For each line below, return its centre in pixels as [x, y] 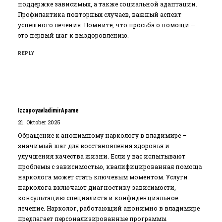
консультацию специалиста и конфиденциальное [98, 198]
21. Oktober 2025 [39, 122]
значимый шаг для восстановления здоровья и [94, 146]
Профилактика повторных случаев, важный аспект [100, 14]
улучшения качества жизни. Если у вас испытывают [102, 156]
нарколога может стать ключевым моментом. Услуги [103, 177]
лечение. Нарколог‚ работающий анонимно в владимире [109, 208]
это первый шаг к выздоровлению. [73, 35]
